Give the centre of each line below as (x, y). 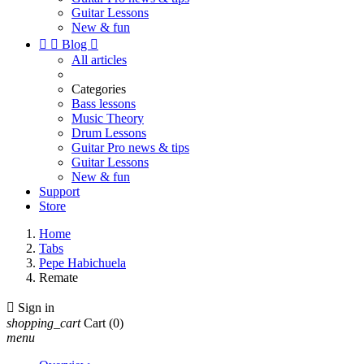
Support (59, 191)
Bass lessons (104, 104)
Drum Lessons (109, 133)
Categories (99, 89)
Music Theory (108, 118)
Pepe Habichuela (82, 263)
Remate (58, 277)
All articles (99, 60)
